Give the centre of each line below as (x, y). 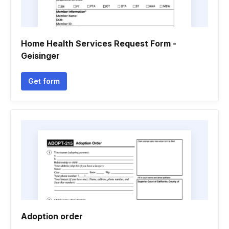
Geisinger (40, 56)
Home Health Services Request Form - (99, 43)
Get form (44, 81)
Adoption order (52, 216)
